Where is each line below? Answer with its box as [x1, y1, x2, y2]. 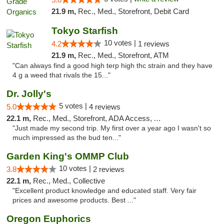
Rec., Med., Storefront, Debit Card [77, 7, 189, 15]
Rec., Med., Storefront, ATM [77, 51, 169, 59]
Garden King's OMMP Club [6, 151, 129, 161]
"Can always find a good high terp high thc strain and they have [12, 62, 212, 69]
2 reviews [93, 165, 124, 173]
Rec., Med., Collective [33, 176, 105, 185]
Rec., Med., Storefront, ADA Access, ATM [33, 114, 153, 122]
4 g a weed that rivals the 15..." [12, 71, 110, 79]
